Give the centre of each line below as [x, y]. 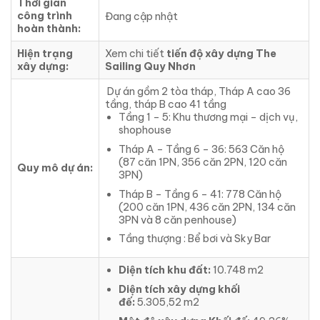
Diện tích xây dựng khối [179, 289]
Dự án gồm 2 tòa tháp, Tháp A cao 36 [198, 92]
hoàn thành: [49, 29]
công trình [45, 16]
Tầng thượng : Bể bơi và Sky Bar [194, 239]
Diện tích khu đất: [164, 270]
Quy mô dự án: [55, 168]
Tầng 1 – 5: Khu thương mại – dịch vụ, [208, 117]
